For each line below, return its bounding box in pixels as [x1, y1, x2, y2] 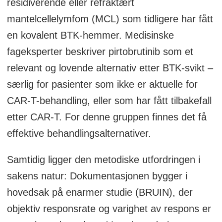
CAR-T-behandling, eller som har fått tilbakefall [6, 95, 212, 106]
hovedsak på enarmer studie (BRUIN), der [6, 186, 193, 198]
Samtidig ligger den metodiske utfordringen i [6, 154, 200, 165]
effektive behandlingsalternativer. [6, 127, 151, 139]
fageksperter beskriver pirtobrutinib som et [6, 46, 193, 57]
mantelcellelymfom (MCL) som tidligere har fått [6, 13, 213, 24]
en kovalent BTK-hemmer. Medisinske [6, 29, 174, 41]
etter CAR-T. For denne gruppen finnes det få [6, 111, 207, 122]
